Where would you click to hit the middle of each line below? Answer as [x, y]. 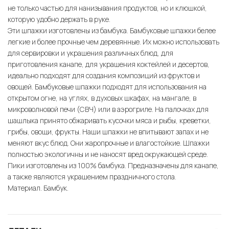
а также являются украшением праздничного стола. [92, 177]
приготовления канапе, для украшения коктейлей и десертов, [109, 64]
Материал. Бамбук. [38, 188]
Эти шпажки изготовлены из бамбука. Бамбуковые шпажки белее [112, 31]
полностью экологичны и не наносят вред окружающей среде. [108, 154]
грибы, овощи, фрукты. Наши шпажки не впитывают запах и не [108, 132]
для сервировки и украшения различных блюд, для [90, 53]
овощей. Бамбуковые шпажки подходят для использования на [107, 87]
